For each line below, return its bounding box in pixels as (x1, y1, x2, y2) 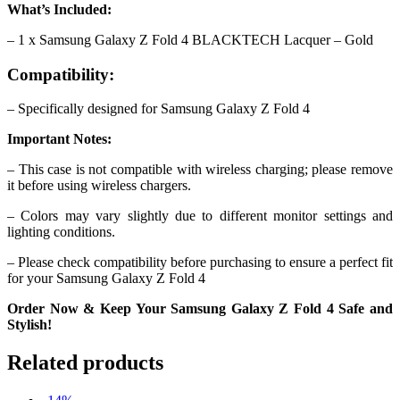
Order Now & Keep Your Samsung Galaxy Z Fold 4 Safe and (7, 301, 393, 317)
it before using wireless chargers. (7, 178, 191, 194)
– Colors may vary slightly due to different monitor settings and (7, 208, 393, 224)
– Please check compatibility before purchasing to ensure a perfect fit (7, 254, 393, 271)
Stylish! (7, 317, 52, 333)
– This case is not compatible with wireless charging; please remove (7, 162, 393, 178)
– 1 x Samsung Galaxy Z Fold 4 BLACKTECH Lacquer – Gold (7, 31, 373, 47)
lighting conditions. (7, 224, 115, 240)
